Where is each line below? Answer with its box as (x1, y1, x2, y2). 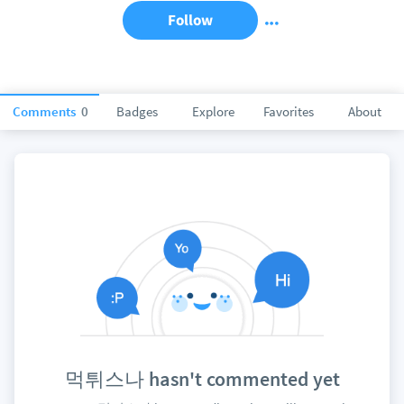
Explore (191, 103, 234, 120)
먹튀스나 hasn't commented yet (64, 366, 340, 392)
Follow (168, 10, 213, 30)
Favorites (263, 103, 314, 120)
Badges (116, 103, 158, 120)
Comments (13, 103, 78, 120)
